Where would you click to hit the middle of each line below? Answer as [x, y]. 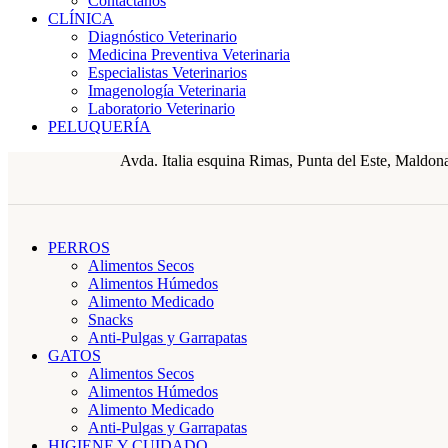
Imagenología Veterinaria [167, 90]
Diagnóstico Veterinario [162, 36]
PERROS [79, 247]
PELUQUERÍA [99, 126]
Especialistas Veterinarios [167, 72]
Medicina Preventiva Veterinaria [189, 54]
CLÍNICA [81, 18]
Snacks [110, 319]
